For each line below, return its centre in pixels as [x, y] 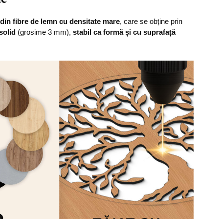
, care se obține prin [151, 21]
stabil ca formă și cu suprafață [124, 32]
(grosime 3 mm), [44, 32]
